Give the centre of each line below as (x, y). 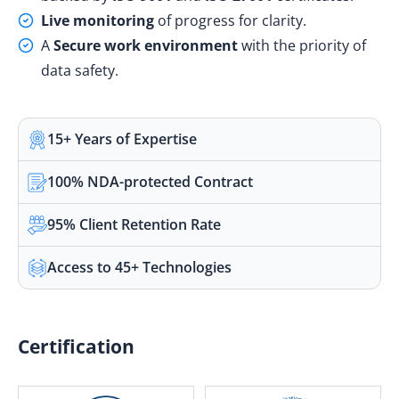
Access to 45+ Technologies (139, 268)
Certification (76, 347)
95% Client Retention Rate (134, 225)
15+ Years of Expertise (122, 139)
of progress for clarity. (230, 21)
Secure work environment (146, 46)
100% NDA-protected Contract (150, 182)
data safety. (80, 71)
